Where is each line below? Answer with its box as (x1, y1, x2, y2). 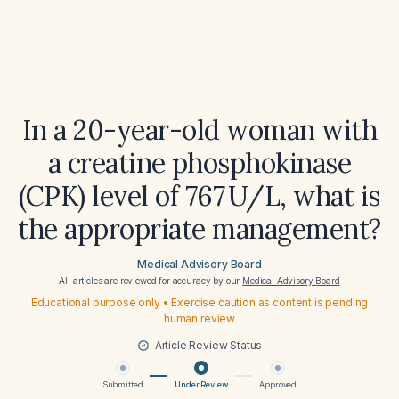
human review (163, 312, 236, 325)
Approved (259, 379, 297, 389)
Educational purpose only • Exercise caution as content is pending (30, 296, 369, 309)
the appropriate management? (18, 212, 381, 246)
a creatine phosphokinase (47, 146, 352, 180)
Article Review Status (154, 338, 263, 352)
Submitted (102, 379, 143, 389)
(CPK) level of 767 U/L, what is (19, 179, 380, 213)
